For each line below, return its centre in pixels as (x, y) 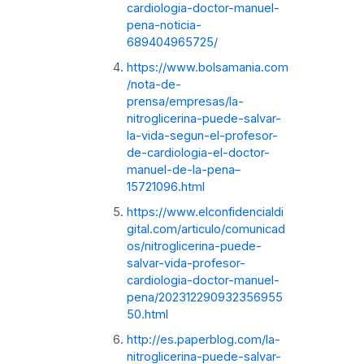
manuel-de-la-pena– (183, 169)
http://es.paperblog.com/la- (203, 339)
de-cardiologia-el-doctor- (198, 152)
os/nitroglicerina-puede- (194, 246)
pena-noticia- (164, 25)
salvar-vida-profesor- (186, 263)
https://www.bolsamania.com (207, 67)
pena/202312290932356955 (204, 297)
